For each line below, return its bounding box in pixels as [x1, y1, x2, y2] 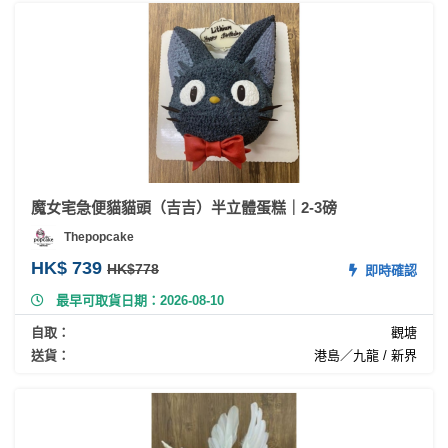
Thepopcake [64, 230, 134, 245]
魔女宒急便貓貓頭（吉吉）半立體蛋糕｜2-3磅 [31, 198, 337, 216]
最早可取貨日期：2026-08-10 [56, 292, 224, 308]
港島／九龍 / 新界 [314, 347, 417, 363]
